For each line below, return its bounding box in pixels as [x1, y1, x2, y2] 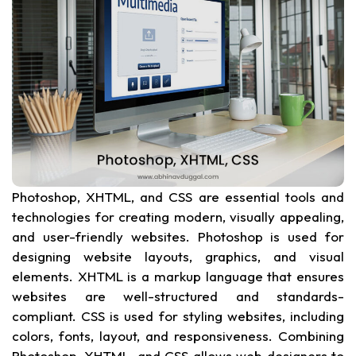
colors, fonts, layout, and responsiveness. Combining [12, 327, 344, 345]
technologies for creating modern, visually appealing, [12, 208, 344, 226]
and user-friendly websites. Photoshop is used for [12, 228, 344, 246]
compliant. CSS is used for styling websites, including [12, 308, 344, 325]
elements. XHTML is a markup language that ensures [12, 268, 344, 285]
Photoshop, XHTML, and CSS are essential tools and [12, 188, 344, 206]
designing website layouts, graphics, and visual [12, 248, 344, 265]
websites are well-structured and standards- [12, 288, 344, 305]
